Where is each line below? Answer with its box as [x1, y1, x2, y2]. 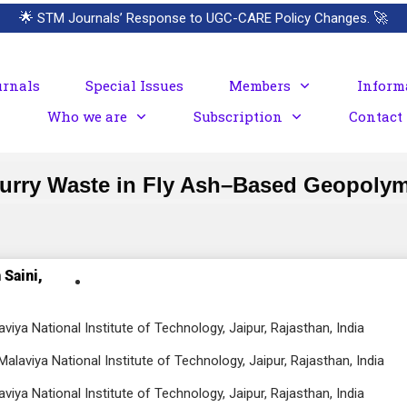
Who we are [46, 107, 127, 125]
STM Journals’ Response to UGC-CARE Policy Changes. [37, 10, 370, 26]
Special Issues [84, 76, 184, 94]
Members [228, 76, 291, 94]
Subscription [193, 107, 283, 125]
